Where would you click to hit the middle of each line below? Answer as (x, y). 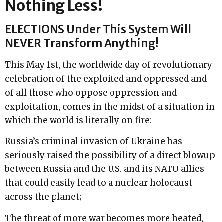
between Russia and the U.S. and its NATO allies (105, 169)
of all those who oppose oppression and (91, 92)
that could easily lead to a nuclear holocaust (99, 183)
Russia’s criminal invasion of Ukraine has (94, 141)
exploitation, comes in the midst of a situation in (110, 106)
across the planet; (43, 197)
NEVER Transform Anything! (82, 43)
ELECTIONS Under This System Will (98, 29)
